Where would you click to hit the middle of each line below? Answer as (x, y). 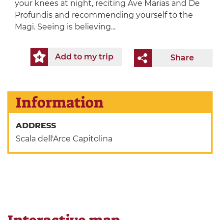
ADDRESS (37, 126)
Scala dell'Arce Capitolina (64, 139)
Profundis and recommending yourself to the (104, 15)
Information (60, 103)
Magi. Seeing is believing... (65, 27)
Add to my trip (84, 57)
